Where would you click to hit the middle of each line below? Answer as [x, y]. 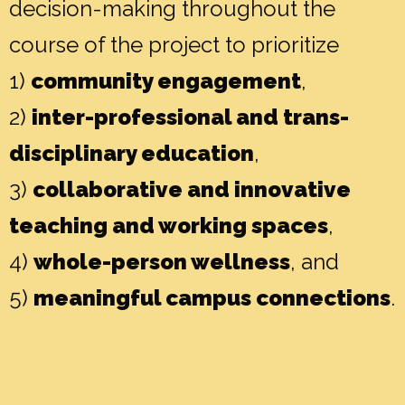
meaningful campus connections [212, 297]
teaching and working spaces [169, 225]
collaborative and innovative [192, 189]
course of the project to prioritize [174, 44]
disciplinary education [132, 153]
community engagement [166, 80]
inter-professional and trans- [190, 117]
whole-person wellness [162, 261]
